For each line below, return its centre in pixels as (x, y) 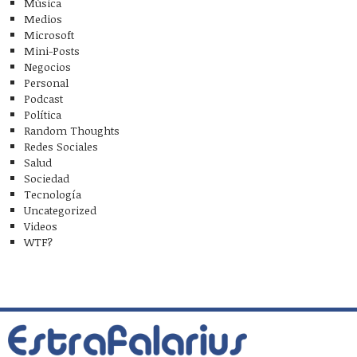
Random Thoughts (72, 131)
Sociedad (47, 178)
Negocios (47, 67)
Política (43, 115)
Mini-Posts (52, 51)
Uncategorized (60, 210)
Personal (46, 83)
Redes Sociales (61, 147)
